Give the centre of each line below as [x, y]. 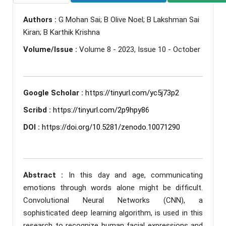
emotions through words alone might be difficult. [113, 187]
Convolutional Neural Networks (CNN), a [113, 200]
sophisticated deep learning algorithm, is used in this [113, 213]
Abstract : [46, 175]
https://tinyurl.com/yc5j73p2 [132, 93]
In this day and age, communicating [136, 175]
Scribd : [38, 110]
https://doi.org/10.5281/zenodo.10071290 [111, 127]
